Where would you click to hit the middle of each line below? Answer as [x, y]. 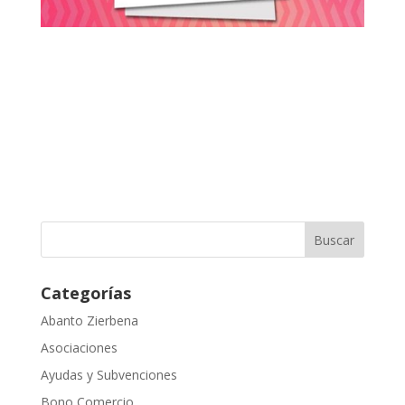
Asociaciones [79, 347]
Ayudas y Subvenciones [108, 374]
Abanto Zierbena [89, 320]
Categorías [85, 292]
